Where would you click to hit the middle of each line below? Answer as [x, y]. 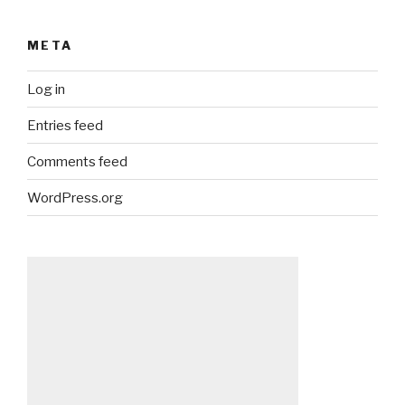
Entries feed [65, 125]
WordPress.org [75, 198]
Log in [46, 89]
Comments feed [77, 161]
